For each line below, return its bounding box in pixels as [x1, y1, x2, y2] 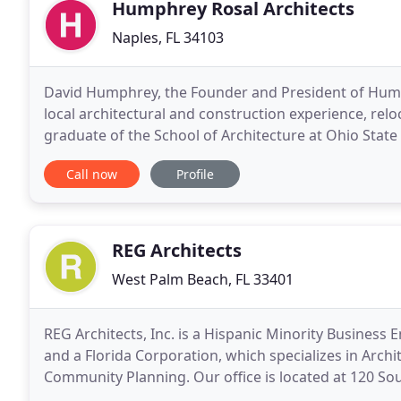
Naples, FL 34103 [112, 28, 224, 47]
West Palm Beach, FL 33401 [112, 269, 294, 289]
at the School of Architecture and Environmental [44, 147, 371, 166]
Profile [176, 166, 214, 183]
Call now [66, 166, 117, 183]
